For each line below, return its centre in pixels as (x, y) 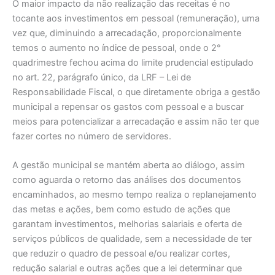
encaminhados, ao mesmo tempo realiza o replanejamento (134, 195)
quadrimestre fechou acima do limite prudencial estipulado (133, 62)
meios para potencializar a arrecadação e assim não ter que (136, 121)
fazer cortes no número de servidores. (92, 136)
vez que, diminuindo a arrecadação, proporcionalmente (127, 33)
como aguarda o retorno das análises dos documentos (127, 180)
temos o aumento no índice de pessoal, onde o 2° (117, 48)
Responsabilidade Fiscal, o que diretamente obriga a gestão (136, 92)
